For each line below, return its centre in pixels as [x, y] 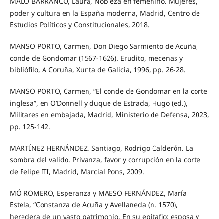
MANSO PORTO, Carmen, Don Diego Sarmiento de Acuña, [104, 46]
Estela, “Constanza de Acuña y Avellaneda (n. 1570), [94, 204]
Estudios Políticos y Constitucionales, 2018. [79, 24]
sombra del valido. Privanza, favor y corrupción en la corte [105, 159]
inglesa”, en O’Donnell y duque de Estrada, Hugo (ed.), [99, 103]
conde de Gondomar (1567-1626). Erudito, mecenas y [96, 58]
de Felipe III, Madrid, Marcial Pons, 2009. [77, 171]
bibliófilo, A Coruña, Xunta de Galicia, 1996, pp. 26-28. [98, 69]
